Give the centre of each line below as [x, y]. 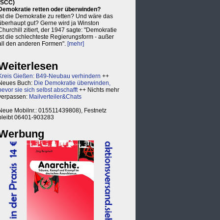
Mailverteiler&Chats [55, 97]
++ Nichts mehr [98, 90]
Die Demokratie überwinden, [72, 83]
